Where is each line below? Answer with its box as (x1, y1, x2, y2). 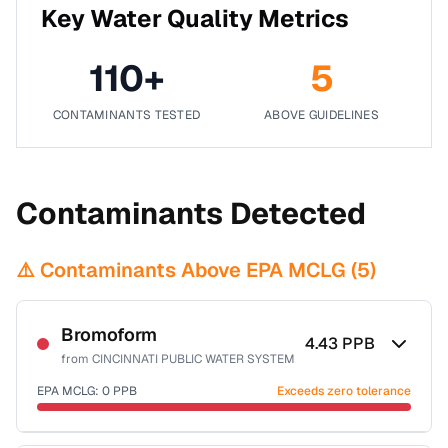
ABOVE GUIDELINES (264, 107, 379, 123)
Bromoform (61, 323, 157, 346)
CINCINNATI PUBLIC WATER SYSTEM (92, 351, 295, 367)
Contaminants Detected (16, 194, 366, 233)
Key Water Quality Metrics (41, 3, 349, 34)
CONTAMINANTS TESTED (52, 107, 201, 123)
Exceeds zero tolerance (277, 383, 411, 399)
